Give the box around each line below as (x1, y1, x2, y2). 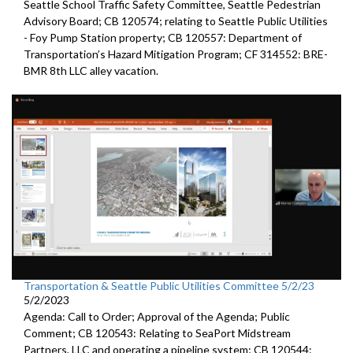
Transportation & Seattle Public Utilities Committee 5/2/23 (24, 279, 314, 293)
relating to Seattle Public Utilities (165, 14, 328, 28)
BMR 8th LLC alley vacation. (24, 64, 158, 78)
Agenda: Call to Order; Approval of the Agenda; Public (24, 310, 290, 324)
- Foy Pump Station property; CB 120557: (24, 31, 229, 45)
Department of (229, 31, 302, 45)
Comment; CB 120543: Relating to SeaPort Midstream (24, 326, 291, 340)
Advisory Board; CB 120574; (24, 14, 165, 28)
